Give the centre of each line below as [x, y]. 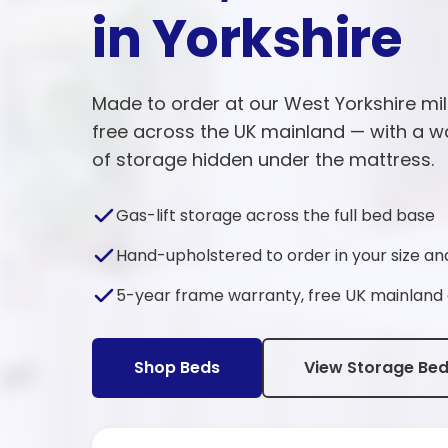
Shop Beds [177, 367]
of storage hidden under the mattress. [263, 159]
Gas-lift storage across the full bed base [275, 215]
